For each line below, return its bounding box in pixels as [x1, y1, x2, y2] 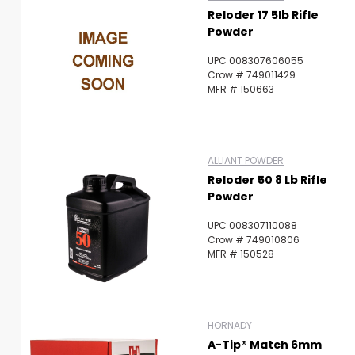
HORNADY [208, 318, 252, 332]
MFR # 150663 [208, 82, 274, 96]
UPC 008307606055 [208, 53, 303, 67]
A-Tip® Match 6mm [208, 336, 322, 353]
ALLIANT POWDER [208, 153, 284, 167]
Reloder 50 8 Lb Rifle [208, 171, 327, 188]
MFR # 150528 [208, 246, 274, 261]
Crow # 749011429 [208, 67, 296, 82]
